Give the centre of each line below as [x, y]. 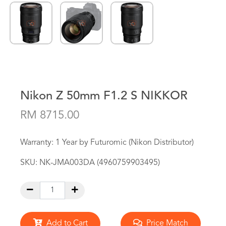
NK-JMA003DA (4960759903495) [100, 163]
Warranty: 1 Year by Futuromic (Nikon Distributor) [107, 143]
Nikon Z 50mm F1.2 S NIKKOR [104, 96]
